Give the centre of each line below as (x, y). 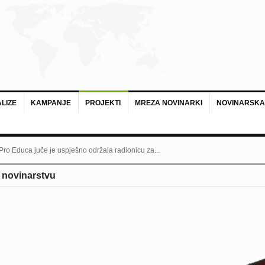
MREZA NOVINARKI (168, 103)
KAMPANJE (51, 103)
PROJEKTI (103, 103)
